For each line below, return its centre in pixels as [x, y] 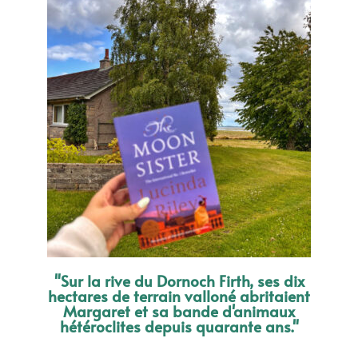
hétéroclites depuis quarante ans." [179, 326]
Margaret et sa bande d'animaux [179, 311]
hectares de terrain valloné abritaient [179, 296]
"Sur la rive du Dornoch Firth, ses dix [179, 281]
